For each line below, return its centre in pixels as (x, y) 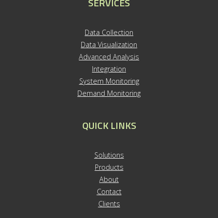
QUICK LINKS (109, 125)
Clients (109, 204)
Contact (109, 192)
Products (109, 167)
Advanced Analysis (109, 57)
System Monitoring (109, 81)
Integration (109, 69)
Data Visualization (109, 45)
